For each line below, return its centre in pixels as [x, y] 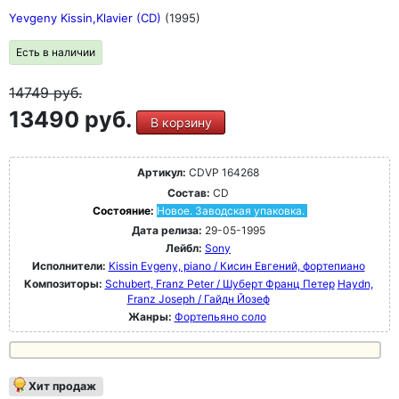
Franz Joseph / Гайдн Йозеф [198, 299]
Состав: [189, 193]
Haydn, [355, 284]
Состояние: [124, 211]
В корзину [181, 122]
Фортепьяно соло [220, 317]
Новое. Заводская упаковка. [230, 211]
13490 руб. [73, 119]
